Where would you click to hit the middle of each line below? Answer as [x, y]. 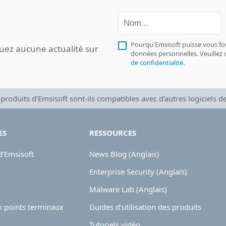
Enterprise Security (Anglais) [138, 171]
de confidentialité [157, 62]
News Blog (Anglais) [125, 154]
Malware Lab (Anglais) [128, 189]
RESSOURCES [113, 132]
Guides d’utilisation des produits [146, 207]
